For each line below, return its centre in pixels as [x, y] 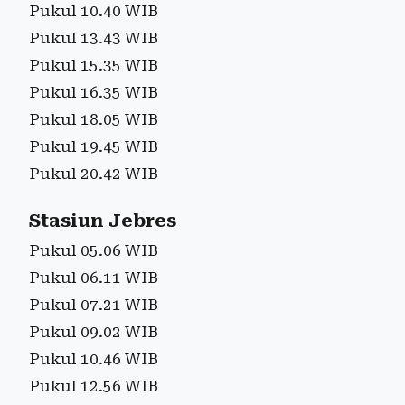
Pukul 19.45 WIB [94, 146]
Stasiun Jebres [103, 221]
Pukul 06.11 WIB [94, 277]
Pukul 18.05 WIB [94, 119]
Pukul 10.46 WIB [94, 358]
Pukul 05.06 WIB [94, 250]
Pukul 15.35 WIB [94, 65]
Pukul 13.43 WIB [94, 38]
